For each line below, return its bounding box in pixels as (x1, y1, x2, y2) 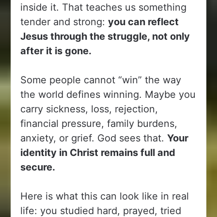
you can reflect (108, 15, 179, 28)
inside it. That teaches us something (20, 1, 187, 13)
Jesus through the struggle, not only (20, 30, 190, 42)
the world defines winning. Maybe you (20, 88, 196, 100)
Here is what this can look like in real (20, 190, 189, 202)
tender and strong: (20, 15, 108, 28)
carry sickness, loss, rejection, (20, 103, 158, 115)
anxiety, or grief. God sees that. (20, 132, 168, 144)
